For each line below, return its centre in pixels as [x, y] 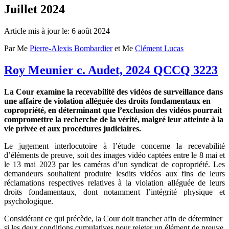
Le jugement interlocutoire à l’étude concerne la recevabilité [114, 146]
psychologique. [29, 201]
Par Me [17, 48]
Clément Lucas [159, 48]
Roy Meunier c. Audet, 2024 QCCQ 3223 [111, 70]
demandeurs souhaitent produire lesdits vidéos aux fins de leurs [114, 173]
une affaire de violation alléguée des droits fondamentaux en [107, 101]
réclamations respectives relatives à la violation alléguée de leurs [114, 182]
